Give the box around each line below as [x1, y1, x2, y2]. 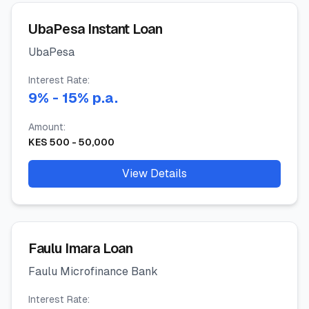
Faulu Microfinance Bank [28, 265, 158, 278]
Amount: [28, 121, 66, 132]
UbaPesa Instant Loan [28, 21, 162, 37]
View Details [122, 167, 187, 180]
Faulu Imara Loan [28, 241, 132, 256]
